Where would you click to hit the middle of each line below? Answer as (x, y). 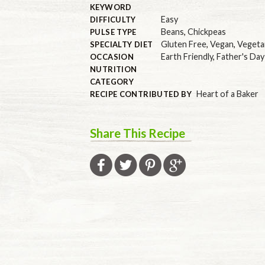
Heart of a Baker (227, 93)
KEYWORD (111, 7)
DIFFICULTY (113, 19)
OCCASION (112, 56)
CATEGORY (112, 81)
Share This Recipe (138, 132)
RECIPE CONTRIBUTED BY (141, 94)
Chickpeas (207, 31)
